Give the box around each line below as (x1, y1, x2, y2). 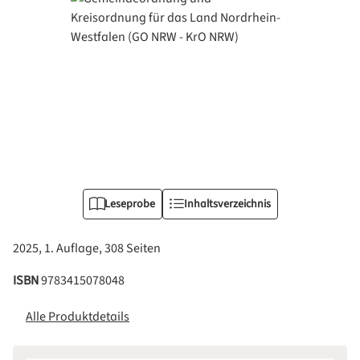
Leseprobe (104, 196, 155, 212)
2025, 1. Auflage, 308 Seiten (13, 239, 161, 257)
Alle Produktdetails (26, 308, 129, 325)
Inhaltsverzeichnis (183, 196, 271, 212)
